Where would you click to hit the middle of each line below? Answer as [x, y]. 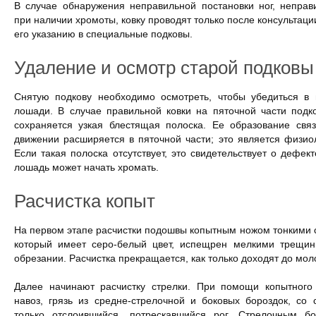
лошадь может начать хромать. [86, 167]
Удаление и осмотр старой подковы [164, 68]
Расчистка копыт [85, 201]
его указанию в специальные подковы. [103, 34]
